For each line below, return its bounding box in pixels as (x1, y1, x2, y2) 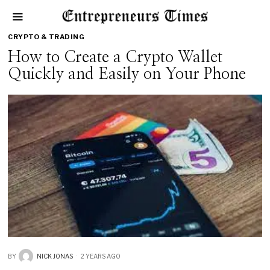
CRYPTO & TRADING (8, 33, 85, 41)
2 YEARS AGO (80, 252, 121, 260)
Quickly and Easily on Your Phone (8, 66, 246, 82)
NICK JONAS (37, 252, 74, 260)
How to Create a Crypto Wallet (8, 49, 223, 65)
